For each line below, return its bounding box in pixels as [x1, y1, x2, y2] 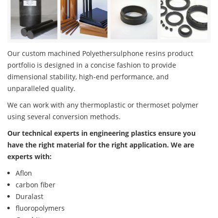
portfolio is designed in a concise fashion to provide [7, 60, 176, 70]
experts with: [7, 152, 52, 162]
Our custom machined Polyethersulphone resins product [7, 49, 193, 58]
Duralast [16, 192, 43, 201]
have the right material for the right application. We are [7, 140, 194, 150]
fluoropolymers [16, 203, 65, 213]
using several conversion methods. [7, 112, 121, 122]
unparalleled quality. [7, 84, 75, 93]
